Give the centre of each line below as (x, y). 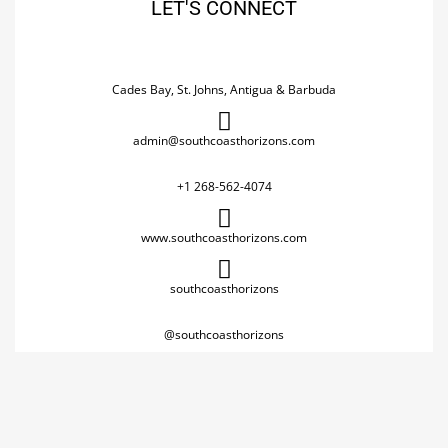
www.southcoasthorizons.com (224, 237)
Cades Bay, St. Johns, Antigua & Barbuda (224, 89)
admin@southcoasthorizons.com (224, 140)
